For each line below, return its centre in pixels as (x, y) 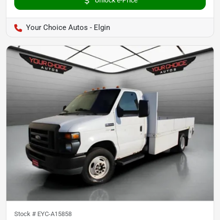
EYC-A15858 (55, 214)
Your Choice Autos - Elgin (68, 27)
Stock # (26, 214)
